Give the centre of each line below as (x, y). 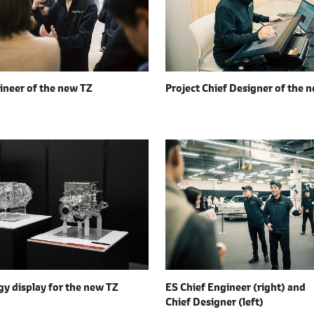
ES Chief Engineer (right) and (235, 287)
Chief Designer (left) (214, 301)
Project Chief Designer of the (235, 88)
